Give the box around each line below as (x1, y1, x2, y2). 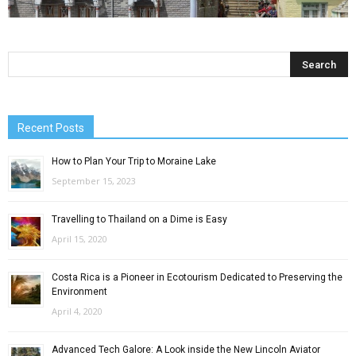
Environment (52, 285, 107, 297)
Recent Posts (17, 121, 84, 134)
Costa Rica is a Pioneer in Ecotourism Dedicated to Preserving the (52, 271, 342, 283)
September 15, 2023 (52, 174, 136, 187)
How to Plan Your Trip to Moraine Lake (52, 155, 216, 167)
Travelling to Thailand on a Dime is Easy (52, 213, 227, 225)
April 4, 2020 (52, 304, 103, 317)
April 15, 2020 (52, 232, 107, 245)
